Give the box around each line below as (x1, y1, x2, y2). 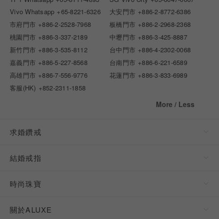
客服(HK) (10, 83, 36, 92)
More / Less (156, 99, 195, 109)
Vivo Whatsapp (10, 6, 55, 16)
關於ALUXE (10, 204, 52, 215)
